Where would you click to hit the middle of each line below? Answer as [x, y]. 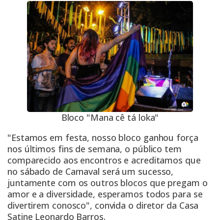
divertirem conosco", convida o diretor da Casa [103, 206]
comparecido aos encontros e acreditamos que [104, 160]
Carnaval [82, 172]
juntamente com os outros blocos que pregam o [108, 183]
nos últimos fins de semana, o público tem [95, 149]
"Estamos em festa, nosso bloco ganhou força [103, 138]
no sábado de [36, 172]
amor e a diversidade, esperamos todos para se [105, 194]
